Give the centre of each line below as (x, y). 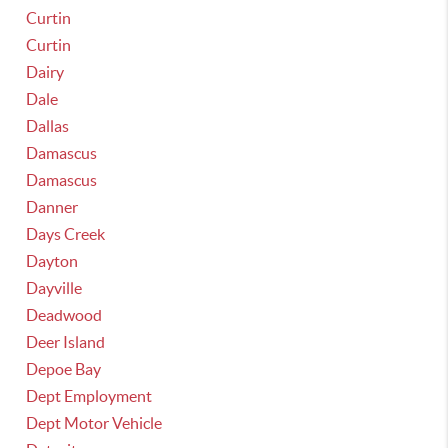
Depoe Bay (64, 369)
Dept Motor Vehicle (94, 423)
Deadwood (64, 315)
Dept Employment (89, 396)
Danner (52, 207)
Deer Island (66, 342)
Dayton (52, 261)
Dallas (48, 126)
